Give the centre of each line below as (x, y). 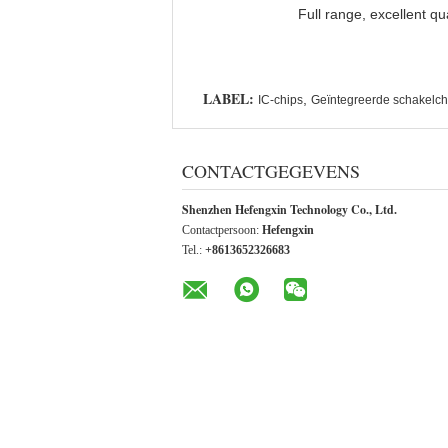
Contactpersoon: (222, 230)
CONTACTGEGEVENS (271, 171)
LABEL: (228, 98)
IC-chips (280, 100)
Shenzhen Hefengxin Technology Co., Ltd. (289, 209)
